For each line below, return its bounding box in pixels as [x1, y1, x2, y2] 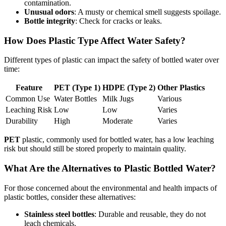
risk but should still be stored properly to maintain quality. [4, 144, 186, 153]
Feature [15, 83, 42, 92]
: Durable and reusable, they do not [94, 209, 206, 218]
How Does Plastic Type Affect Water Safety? [4, 35, 186, 46]
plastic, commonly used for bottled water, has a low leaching [20, 135, 214, 144]
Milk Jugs [102, 94, 134, 103]
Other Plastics [157, 83, 205, 92]
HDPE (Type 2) [102, 83, 155, 92]
